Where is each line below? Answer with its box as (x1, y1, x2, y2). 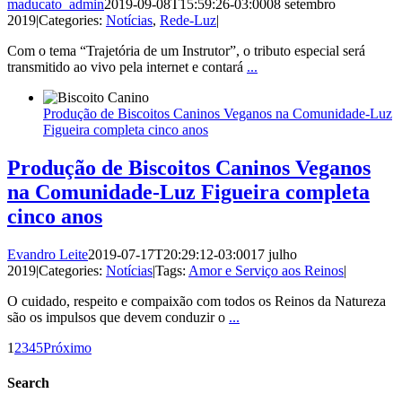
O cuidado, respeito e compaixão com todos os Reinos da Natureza (7, 293, 386, 310)
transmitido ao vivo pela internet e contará (7, 59, 247, 75)
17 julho (250, 247, 297, 263)
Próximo (43, 340, 92, 356)
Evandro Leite (7, 247, 88, 263)
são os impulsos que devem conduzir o (7, 310, 229, 326)
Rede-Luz (160, 13, 216, 29)
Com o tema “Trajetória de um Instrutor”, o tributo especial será (7, 43, 365, 59)
